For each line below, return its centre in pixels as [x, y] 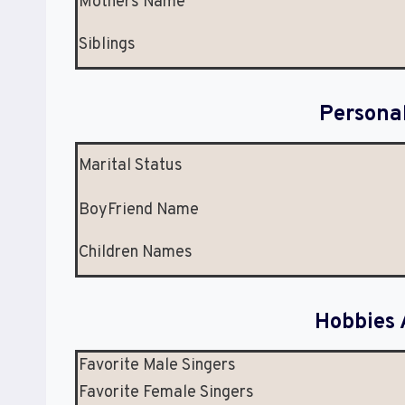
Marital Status [131, 166]
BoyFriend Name [139, 211]
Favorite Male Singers [157, 366]
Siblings [107, 45]
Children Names [136, 253]
